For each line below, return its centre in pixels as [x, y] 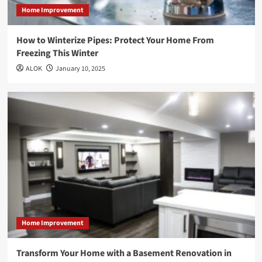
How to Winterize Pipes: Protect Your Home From [115, 40]
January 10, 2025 [80, 69]
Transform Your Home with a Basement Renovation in [124, 253]
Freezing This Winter [57, 53]
